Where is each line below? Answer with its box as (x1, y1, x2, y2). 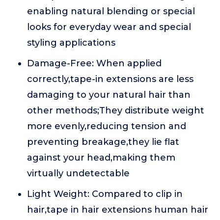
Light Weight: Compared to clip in (27, 189, 183, 199)
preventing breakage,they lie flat (27, 137, 179, 147)
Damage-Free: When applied (27, 58, 162, 69)
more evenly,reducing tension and (27, 121, 186, 132)
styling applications (27, 37, 115, 48)
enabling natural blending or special (27, 6, 195, 17)
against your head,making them (27, 152, 175, 163)
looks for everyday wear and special (27, 22, 191, 32)
